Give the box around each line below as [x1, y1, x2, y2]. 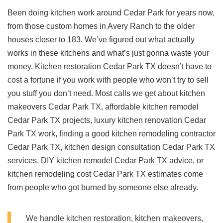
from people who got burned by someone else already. [7, 183, 198, 192]
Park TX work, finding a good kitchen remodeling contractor [7, 129, 216, 138]
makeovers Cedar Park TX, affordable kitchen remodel [7, 103, 199, 111]
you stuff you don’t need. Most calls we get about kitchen [7, 89, 205, 98]
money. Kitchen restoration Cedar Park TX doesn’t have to [7, 62, 212, 71]
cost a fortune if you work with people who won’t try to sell [7, 76, 209, 85]
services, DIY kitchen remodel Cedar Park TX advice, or [7, 156, 204, 165]
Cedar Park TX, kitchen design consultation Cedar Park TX [7, 143, 215, 152]
